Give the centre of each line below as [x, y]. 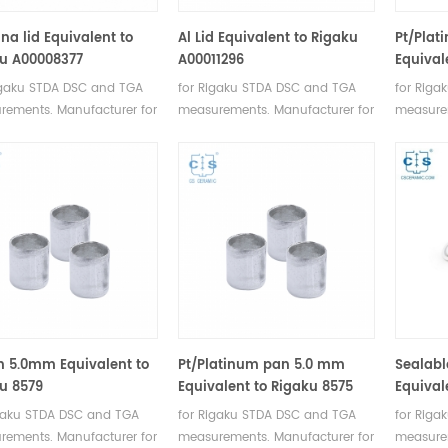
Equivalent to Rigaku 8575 [265, 387]
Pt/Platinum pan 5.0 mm [261, 365]
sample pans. [218, 154]
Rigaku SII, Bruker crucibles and [270, 132]
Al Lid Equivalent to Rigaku [268, 38]
